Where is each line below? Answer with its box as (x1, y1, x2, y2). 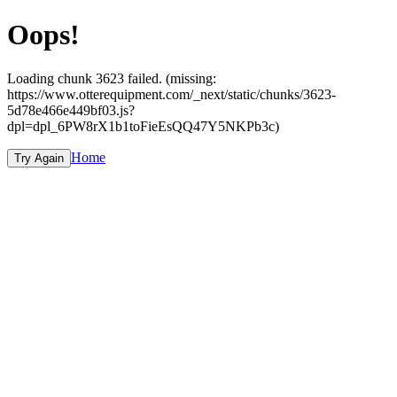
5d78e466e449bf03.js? (7, 102, 135, 118)
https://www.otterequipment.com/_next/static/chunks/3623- (7, 86, 336, 102)
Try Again (14, 151, 64, 165)
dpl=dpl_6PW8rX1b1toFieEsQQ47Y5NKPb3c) (7, 118, 279, 134)
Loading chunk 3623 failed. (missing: (7, 70, 216, 86)
